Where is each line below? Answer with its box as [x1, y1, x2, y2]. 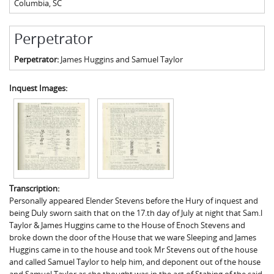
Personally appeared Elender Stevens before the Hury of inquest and [9, 195, 258, 207]
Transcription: [9, 183, 61, 194]
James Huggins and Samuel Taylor [60, 54, 183, 65]
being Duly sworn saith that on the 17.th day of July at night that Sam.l [9, 207, 262, 219]
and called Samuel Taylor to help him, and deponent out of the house [9, 256, 261, 268]
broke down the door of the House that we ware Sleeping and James [9, 232, 256, 243]
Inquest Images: [9, 83, 69, 94]
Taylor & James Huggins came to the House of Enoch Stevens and [9, 220, 245, 231]
